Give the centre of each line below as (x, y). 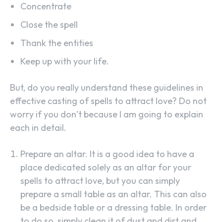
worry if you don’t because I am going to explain (107, 114)
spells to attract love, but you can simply (100, 181)
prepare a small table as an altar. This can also (113, 194)
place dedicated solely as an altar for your (106, 167)
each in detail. (38, 128)
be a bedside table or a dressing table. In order (113, 208)
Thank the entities (57, 43)
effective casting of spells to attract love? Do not (108, 101)
